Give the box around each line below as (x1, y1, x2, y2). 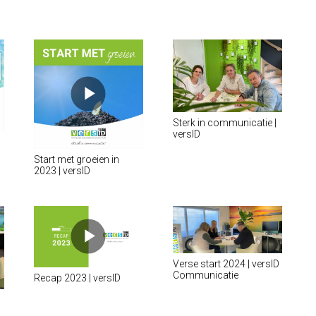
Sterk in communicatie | (172, 117, 276, 129)
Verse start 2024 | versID (172, 258, 279, 270)
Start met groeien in (33, 153, 119, 165)
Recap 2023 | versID (33, 272, 121, 284)
